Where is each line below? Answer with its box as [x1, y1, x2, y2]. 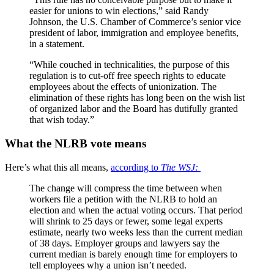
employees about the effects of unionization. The [29, 81, 217, 92]
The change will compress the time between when [29, 182, 222, 193]
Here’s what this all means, [5, 161, 111, 172]
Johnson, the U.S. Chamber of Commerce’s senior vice [29, 17, 241, 28]
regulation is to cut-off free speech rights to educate [29, 70, 226, 81]
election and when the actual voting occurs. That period [29, 204, 243, 215]
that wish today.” [29, 114, 94, 125]
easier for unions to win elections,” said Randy [29, 6, 209, 17]
